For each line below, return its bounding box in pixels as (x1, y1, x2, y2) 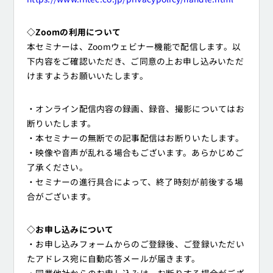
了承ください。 (27, 161, 88, 174)
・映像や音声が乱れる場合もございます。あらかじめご (27, 146, 244, 159)
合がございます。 (27, 190, 96, 203)
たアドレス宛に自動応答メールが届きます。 (27, 252, 200, 265)
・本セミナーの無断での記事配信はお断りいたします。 (27, 132, 244, 144)
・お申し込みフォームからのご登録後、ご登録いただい (27, 238, 244, 250)
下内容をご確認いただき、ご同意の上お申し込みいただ (27, 55, 244, 68)
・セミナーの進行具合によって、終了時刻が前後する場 (27, 175, 243, 188)
